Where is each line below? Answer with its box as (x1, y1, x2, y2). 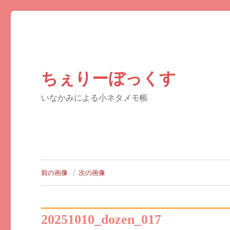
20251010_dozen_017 (41, 212, 162, 227)
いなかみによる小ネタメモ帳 (41, 93, 148, 102)
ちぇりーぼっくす (41, 68, 177, 88)
